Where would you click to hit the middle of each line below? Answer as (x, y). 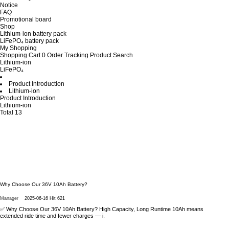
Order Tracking (68, 55)
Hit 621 (57, 198)
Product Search (111, 55)
